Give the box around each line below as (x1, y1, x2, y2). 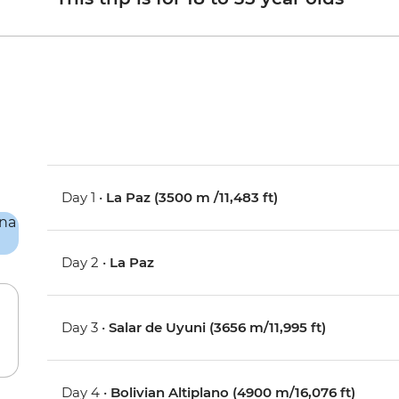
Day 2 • (61, 253, 110, 271)
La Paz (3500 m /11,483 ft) (106, 188, 279, 206)
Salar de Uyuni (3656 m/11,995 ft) (109, 318, 327, 336)
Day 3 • (61, 318, 110, 336)
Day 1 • (61, 188, 107, 206)
